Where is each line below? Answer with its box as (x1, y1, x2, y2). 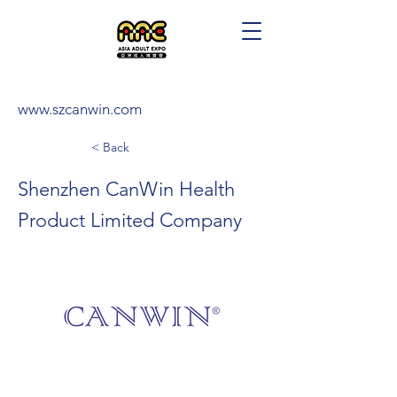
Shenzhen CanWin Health (18, 177, 235, 201)
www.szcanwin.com (18, 100, 142, 118)
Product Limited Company (18, 208, 242, 232)
